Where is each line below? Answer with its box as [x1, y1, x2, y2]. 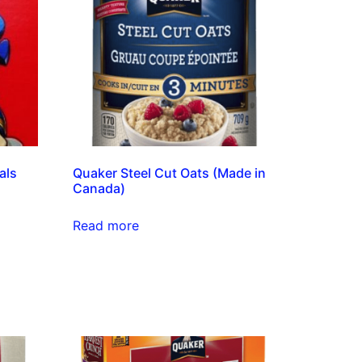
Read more [73, 217, 140, 234]
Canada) [73, 180, 126, 197]
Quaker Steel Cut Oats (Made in [73, 165, 267, 182]
